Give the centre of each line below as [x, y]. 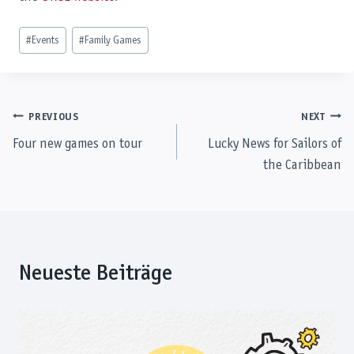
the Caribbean [302, 166]
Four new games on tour [77, 145]
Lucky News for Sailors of [275, 145]
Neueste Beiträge [96, 275]
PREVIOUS [54, 117]
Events [46, 40]
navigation [62, 155]
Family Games [113, 40]
